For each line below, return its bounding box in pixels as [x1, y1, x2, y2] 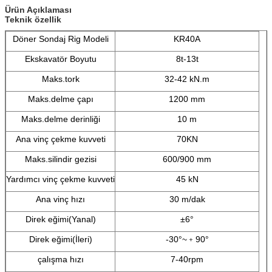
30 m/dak [169, 194, 205, 204]
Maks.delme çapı [27, 93, 93, 104]
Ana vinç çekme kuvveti [15, 134, 106, 144]
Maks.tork [41, 73, 80, 84]
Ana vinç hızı [36, 194, 85, 204]
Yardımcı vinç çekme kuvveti [6, 174, 115, 184]
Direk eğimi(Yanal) [25, 214, 96, 224]
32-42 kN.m [165, 73, 209, 84]
